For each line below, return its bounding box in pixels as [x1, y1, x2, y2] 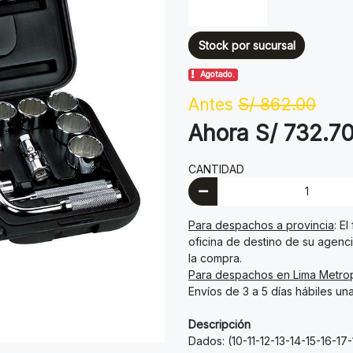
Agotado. [200, 69, 236, 80]
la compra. [188, 251, 242, 265]
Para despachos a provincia [188, 217, 334, 232]
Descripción [188, 317, 251, 331]
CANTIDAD [188, 162, 244, 176]
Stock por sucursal [198, 38, 295, 52]
